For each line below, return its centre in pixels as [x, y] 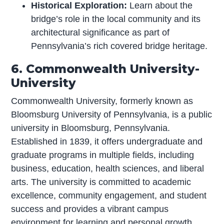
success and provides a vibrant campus [90, 209]
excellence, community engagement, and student [109, 195]
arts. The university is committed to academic [101, 182]
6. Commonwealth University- [105, 68]
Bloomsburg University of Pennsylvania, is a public [112, 114]
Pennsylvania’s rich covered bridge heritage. [119, 46]
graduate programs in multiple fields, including [103, 155]
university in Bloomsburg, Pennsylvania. [91, 128]
